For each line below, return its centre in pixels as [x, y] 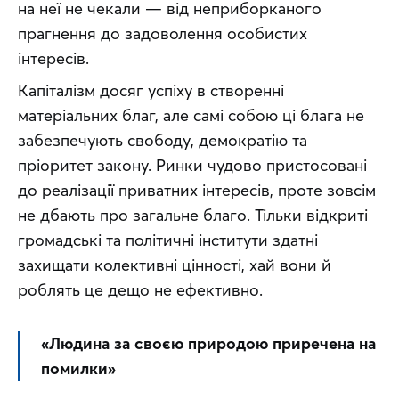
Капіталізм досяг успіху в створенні [151, 91]
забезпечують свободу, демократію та [163, 141]
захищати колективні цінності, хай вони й [175, 265]
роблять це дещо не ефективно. [140, 290]
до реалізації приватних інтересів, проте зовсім [197, 191]
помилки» [78, 369]
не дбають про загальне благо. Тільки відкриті [193, 216]
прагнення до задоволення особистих [163, 34]
